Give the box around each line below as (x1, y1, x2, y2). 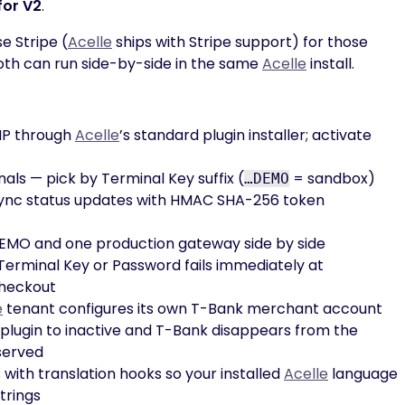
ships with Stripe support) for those (112, 32, 368, 52)
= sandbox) (289, 168, 375, 189)
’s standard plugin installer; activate (119, 125, 372, 146)
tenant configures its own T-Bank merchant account (3, 298, 382, 319)
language (328, 363, 398, 384)
